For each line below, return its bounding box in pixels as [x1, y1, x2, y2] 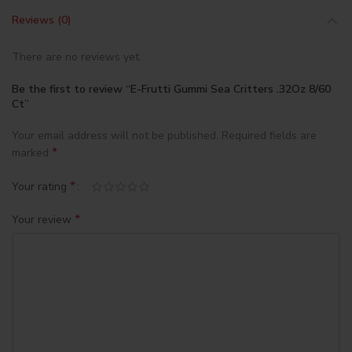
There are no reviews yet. [12, 49, 141, 64]
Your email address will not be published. [12, 128, 218, 143]
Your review [12, 211, 75, 227]
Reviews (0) [12, 13, 71, 27]
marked [12, 145, 52, 160]
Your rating [12, 178, 70, 194]
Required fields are [222, 128, 317, 143]
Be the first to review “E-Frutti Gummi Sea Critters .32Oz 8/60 [12, 82, 331, 97]
